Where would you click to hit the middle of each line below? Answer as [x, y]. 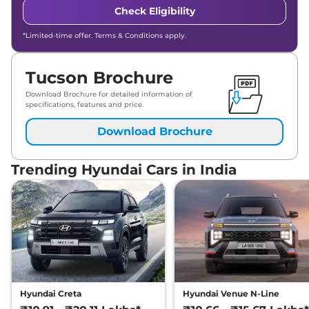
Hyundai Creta [51, 294]
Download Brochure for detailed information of [109, 94]
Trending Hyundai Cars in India [124, 170]
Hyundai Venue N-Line [231, 294]
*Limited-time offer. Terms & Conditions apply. [104, 36]
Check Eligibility [154, 11]
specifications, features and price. [84, 105]
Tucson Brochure [99, 78]
